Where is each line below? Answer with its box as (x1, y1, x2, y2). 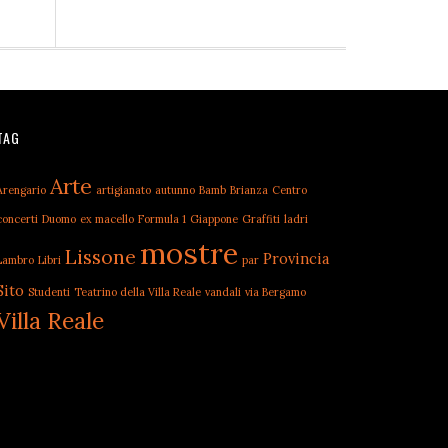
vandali (205, 285, 241, 299)
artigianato (96, 183, 151, 197)
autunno (155, 183, 195, 197)
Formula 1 (138, 212, 186, 226)
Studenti (28, 285, 70, 299)
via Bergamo (245, 285, 306, 299)
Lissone (65, 244, 136, 269)
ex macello (80, 212, 134, 226)
